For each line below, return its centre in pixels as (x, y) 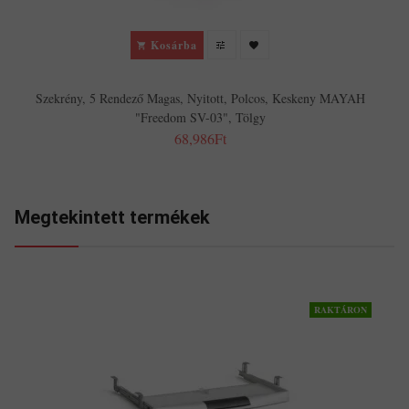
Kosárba (174, 45)
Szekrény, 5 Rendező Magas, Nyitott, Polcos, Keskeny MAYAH (200, 99)
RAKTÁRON (341, 310)
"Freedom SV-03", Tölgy (200, 118)
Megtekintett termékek (112, 218)
